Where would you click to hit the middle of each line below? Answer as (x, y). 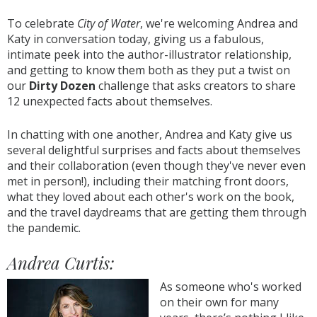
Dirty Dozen (62, 86)
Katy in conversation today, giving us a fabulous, (136, 39)
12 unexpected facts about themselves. (110, 101)
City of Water (107, 23)
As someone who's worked (231, 287)
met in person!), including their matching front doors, (148, 181)
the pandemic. (45, 228)
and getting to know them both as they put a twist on (149, 70)
